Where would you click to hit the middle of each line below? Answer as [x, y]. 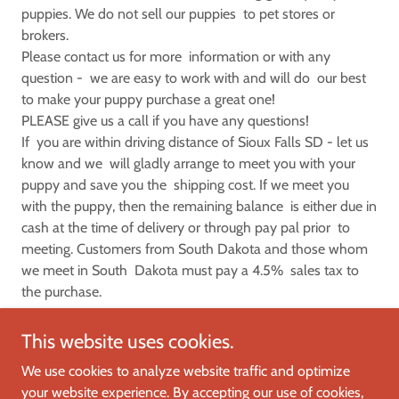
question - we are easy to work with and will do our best [194, 78]
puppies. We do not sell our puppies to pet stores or [178, 14]
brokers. [45, 35]
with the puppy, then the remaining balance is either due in [199, 206]
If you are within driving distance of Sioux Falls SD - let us [195, 142]
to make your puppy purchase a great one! [148, 99]
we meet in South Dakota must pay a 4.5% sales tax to [190, 270]
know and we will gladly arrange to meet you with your [188, 163]
